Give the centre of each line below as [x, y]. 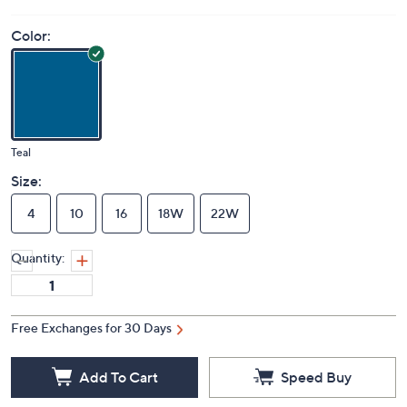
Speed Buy [316, 377]
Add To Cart [118, 377]
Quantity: [38, 258]
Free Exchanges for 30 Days [91, 328]
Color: [31, 36]
